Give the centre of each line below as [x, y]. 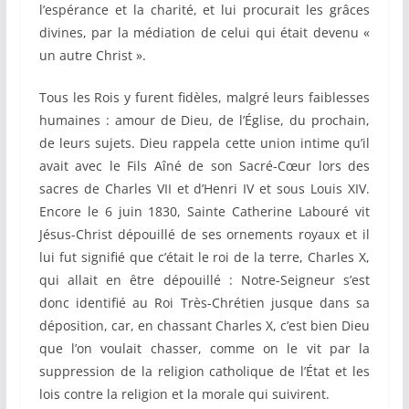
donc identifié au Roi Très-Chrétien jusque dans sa [204, 303]
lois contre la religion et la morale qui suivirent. [184, 394]
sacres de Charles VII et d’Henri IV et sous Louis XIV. [204, 189]
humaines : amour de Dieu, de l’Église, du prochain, [204, 121]
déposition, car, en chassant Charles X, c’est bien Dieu [204, 326]
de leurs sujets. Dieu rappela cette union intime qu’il [204, 143]
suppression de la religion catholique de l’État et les [204, 372]
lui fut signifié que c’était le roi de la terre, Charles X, [204, 257]
